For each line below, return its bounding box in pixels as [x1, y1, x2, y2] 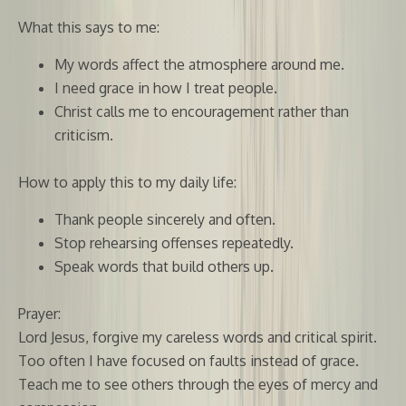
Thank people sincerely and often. [54, 209, 275, 228]
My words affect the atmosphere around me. [54, 54, 344, 73]
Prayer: [18, 304, 61, 323]
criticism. [54, 125, 113, 144]
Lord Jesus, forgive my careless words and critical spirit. [18, 327, 377, 346]
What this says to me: [18, 17, 159, 36]
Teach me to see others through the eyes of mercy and [18, 374, 378, 393]
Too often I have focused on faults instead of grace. [18, 351, 359, 370]
